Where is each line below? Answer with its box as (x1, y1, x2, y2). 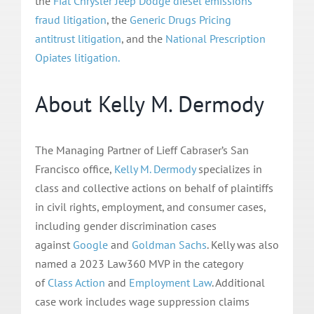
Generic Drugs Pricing (129, 13, 231, 27)
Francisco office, (34, 162, 114, 177)
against (34, 238, 73, 252)
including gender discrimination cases (34, 219, 217, 233)
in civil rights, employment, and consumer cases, (34, 200, 266, 214)
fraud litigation (34, 13, 107, 27)
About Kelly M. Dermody (34, 89, 264, 119)
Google (72, 238, 108, 252)
